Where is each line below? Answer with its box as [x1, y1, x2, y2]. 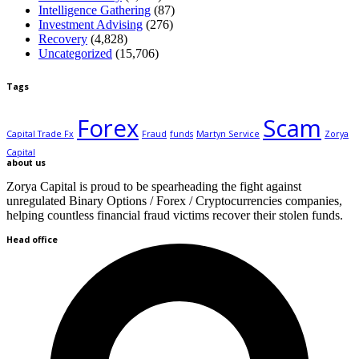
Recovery [38, 32, 87, 46]
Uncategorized [38, 46, 112, 61]
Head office [6, 234, 58, 246]
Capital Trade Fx [6, 128, 74, 140]
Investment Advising [38, 18, 143, 32]
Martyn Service [196, 128, 260, 140]
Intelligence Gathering [38, 3, 151, 18]
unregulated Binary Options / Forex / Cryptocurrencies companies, [6, 194, 342, 208]
